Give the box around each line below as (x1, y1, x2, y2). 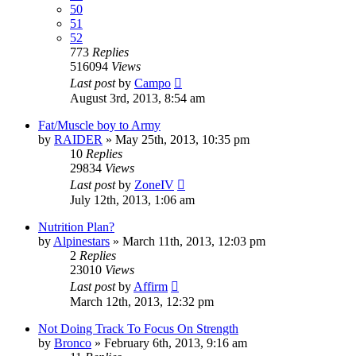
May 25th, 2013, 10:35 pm (115, 132, 250, 146)
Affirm (133, 279, 168, 293)
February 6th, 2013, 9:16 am (104, 335, 247, 350)
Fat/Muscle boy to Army (38, 118, 161, 132)
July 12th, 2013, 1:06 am (70, 192, 195, 207)
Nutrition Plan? (38, 219, 114, 234)
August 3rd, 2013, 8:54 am (70, 91, 205, 105)
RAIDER (54, 132, 103, 146)
